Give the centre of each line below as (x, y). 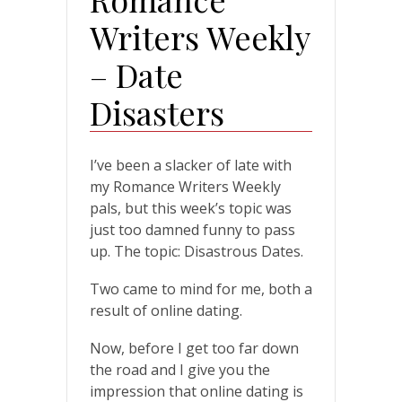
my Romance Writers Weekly (185, 186)
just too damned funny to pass (192, 229)
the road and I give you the (180, 369)
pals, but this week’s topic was (191, 208)
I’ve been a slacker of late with (191, 165)
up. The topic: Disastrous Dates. (197, 251)
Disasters (157, 112)
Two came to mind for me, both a (201, 288)
